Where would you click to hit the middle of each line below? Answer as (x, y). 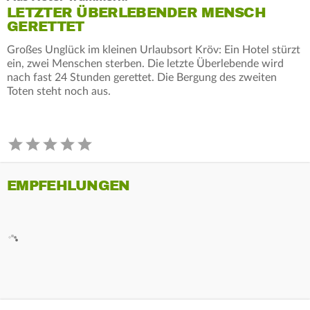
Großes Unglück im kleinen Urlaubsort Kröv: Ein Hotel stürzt (154, 49)
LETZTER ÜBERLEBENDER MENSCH (137, 12)
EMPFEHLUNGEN (69, 185)
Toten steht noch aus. (59, 91)
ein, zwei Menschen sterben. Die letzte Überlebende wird (145, 63)
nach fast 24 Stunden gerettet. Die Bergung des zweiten (142, 77)
